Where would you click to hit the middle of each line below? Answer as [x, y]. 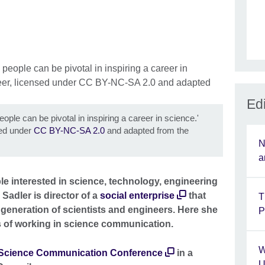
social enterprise [137, 195]
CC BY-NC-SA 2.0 [69, 131]
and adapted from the [147, 131]
